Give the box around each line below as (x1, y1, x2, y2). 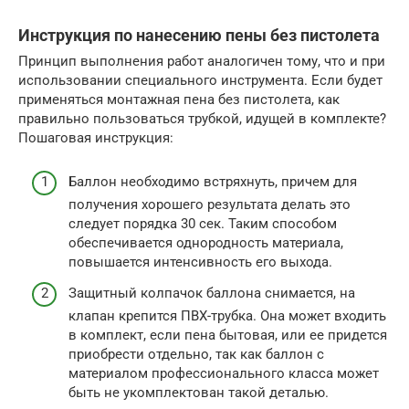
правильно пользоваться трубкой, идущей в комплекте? (18, 110, 386, 127)
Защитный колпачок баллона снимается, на (68, 284, 355, 301)
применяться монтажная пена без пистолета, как (18, 90, 340, 108)
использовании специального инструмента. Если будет (18, 71, 383, 89)
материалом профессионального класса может (68, 364, 379, 382)
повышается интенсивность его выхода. (68, 254, 332, 271)
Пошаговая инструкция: (18, 129, 173, 146)
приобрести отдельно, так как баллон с (68, 345, 324, 362)
